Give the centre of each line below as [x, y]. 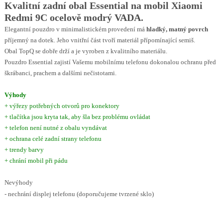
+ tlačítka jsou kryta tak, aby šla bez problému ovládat [77, 116]
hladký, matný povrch [177, 29]
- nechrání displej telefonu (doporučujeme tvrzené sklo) [79, 194]
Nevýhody [18, 182]
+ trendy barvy [24, 149]
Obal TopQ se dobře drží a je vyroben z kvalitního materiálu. [86, 51]
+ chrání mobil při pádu [36, 160]
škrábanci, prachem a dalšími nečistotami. [60, 73]
